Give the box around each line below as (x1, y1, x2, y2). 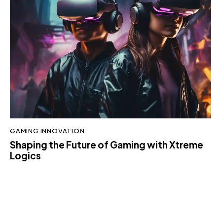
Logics (10, 149, 41, 161)
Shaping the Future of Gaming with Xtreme (10, 138, 203, 150)
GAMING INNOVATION (10, 127, 85, 135)
